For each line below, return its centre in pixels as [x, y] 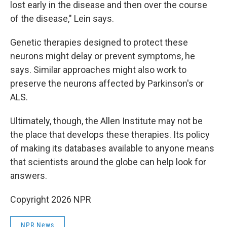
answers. [29, 176]
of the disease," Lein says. [62, 18]
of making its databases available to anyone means [112, 148]
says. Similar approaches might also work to [98, 70]
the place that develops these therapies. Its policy [110, 135]
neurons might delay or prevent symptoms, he [103, 56]
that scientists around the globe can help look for [108, 162]
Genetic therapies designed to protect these [99, 42]
